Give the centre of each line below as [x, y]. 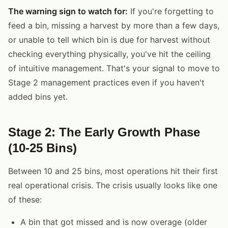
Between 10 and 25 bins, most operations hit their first [113, 171]
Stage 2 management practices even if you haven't [106, 82]
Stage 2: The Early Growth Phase [104, 132]
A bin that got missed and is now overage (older [114, 222]
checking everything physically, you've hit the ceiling [109, 54]
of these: [25, 199]
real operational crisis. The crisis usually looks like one [113, 185]
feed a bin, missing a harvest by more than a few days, [114, 25]
